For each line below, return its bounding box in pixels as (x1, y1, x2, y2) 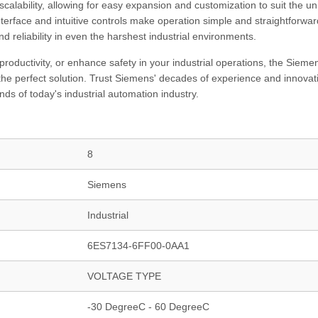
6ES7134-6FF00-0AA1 (87, 240, 190, 251)
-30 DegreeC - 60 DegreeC (87, 301, 209, 312)
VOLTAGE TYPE (87, 270, 161, 282)
